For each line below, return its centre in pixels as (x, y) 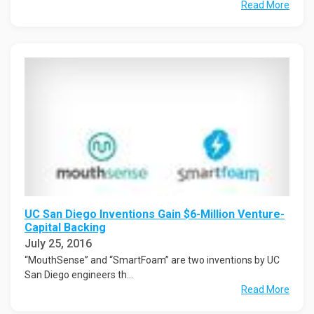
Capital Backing (65, 227)
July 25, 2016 (58, 243)
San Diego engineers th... (79, 274)
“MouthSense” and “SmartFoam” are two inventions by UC (152, 260)
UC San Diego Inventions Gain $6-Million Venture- (155, 214)
